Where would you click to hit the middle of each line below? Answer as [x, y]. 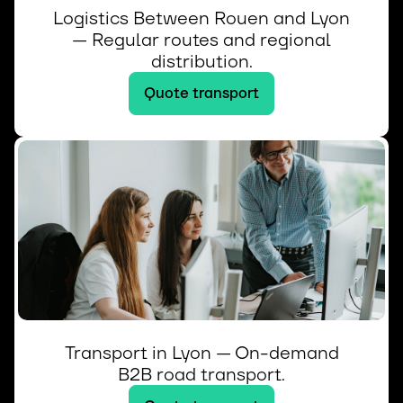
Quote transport [201, 93]
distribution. [201, 61]
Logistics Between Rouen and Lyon [201, 18]
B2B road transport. [201, 374]
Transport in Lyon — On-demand [201, 353]
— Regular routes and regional [201, 40]
